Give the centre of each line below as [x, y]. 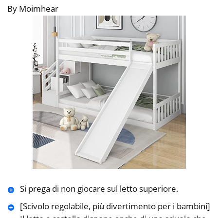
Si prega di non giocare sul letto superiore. [99, 189]
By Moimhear [33, 9]
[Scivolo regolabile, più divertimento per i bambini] [115, 206]
